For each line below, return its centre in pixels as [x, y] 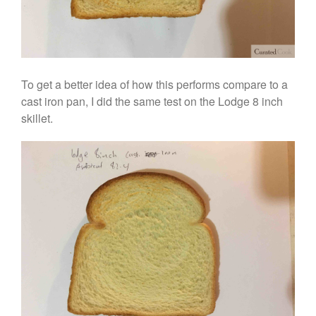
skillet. [37, 119]
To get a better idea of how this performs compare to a [154, 85]
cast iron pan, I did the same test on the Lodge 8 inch [152, 102]
